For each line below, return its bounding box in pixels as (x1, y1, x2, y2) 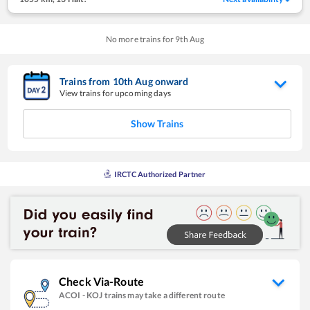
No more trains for (105, 33, 176, 44)
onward (154, 75, 189, 87)
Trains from (60, 75, 113, 87)
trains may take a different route (104, 290, 225, 301)
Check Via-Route (59, 275, 144, 289)
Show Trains (131, 117, 183, 129)
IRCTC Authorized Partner (114, 169, 206, 179)
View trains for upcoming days (60, 87, 171, 98)
